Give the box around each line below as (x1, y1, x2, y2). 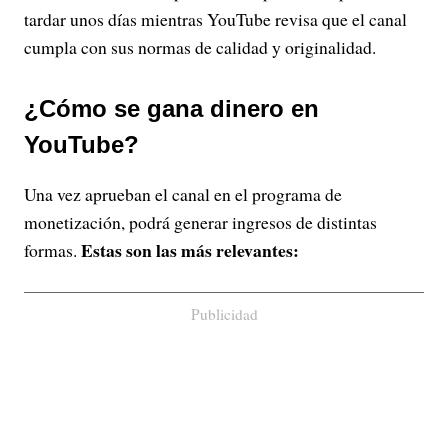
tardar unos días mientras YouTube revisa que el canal (24, 7, 407, 31)
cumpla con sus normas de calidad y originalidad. (24, 35, 376, 59)
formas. (24, 238, 81, 262)
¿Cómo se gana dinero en (24, 95, 319, 122)
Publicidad (190, 304, 258, 324)
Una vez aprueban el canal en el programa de (24, 182, 342, 206)
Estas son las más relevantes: (81, 237, 299, 263)
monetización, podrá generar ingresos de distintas (24, 210, 377, 234)
